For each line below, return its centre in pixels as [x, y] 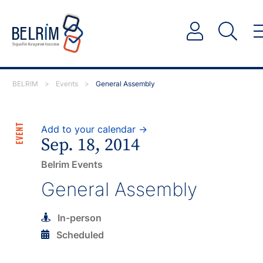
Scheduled [79, 235]
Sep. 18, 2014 [91, 145]
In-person [79, 218]
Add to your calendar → [95, 129]
